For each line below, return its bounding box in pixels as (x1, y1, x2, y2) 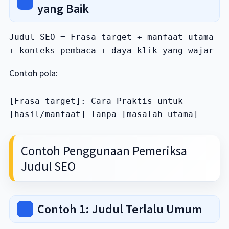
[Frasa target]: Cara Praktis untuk (9, 96, 183, 106)
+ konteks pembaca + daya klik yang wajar (9, 45, 214, 55)
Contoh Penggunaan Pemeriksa (20, 143, 187, 159)
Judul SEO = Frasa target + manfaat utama (9, 32, 214, 42)
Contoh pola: (9, 67, 58, 79)
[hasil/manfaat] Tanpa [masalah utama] (9, 109, 198, 119)
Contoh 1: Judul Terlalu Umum (37, 201, 202, 217)
